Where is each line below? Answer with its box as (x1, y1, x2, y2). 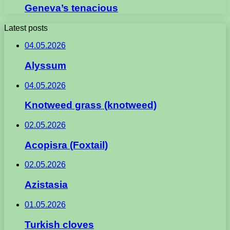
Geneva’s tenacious (25, 3, 118, 14)
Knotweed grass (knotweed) (25, 100, 157, 111)
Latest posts (4, 24, 48, 33)
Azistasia (25, 179, 68, 190)
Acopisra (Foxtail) (25, 139, 108, 150)
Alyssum (25, 60, 66, 71)
